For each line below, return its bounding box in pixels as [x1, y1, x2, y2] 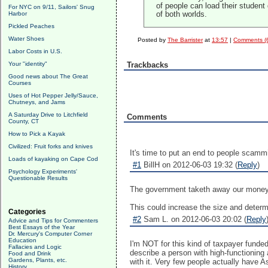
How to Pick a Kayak [8, 130, 65, 137]
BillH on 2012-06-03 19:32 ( [141, 160, 237, 169]
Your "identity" [8, 60, 47, 67]
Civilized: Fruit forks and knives [8, 143, 93, 150]
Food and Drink [8, 250, 51, 257]
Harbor [8, 10, 27, 17]
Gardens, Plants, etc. [8, 257, 67, 263]
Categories [8, 208, 46, 216]
